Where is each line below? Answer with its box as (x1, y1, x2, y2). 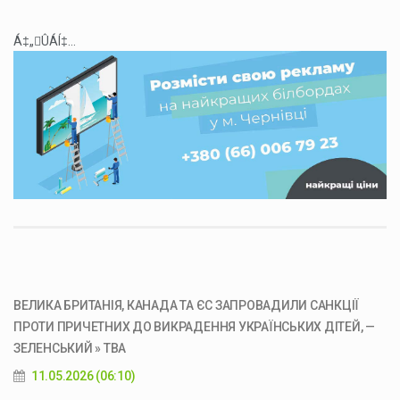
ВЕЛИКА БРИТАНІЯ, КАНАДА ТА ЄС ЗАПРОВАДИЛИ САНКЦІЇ (13, 297, 360, 312)
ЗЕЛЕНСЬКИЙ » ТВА (13, 340, 127, 355)
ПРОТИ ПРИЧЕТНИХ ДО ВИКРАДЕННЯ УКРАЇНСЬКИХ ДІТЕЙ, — (13, 319, 375, 334)
